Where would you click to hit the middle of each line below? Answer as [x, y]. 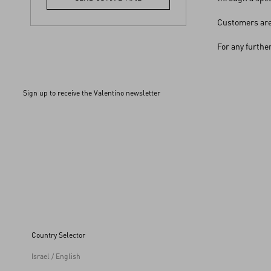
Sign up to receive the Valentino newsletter [92, 93]
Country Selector [58, 235]
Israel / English [56, 256]
